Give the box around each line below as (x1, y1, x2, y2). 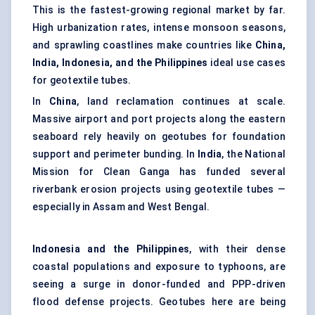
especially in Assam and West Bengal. (32, 201, 210, 213)
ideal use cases (207, 57, 285, 69)
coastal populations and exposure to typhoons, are (32, 261, 285, 273)
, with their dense (189, 243, 285, 255)
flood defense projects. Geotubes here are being (32, 296, 285, 308)
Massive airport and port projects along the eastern (32, 113, 285, 125)
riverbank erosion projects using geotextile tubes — (32, 184, 285, 195)
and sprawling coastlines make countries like (32, 39, 255, 51)
